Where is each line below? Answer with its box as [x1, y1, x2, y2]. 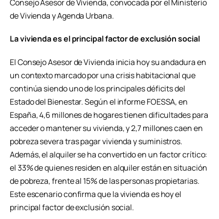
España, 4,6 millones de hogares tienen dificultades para [10, 109, 208, 121]
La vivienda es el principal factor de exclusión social [10, 33, 200, 44]
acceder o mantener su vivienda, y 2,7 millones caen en [10, 123, 203, 134]
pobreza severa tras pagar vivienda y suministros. [10, 136, 183, 147]
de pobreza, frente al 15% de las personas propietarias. [10, 175, 199, 187]
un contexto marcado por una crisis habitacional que [10, 70, 196, 81]
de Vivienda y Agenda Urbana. [10, 10, 114, 21]
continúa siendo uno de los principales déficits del [10, 83, 185, 94]
